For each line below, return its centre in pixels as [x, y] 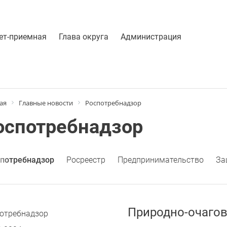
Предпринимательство [160, 160]
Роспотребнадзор [113, 103]
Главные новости [46, 103]
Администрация [151, 37]
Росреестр [86, 160]
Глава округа [83, 37]
